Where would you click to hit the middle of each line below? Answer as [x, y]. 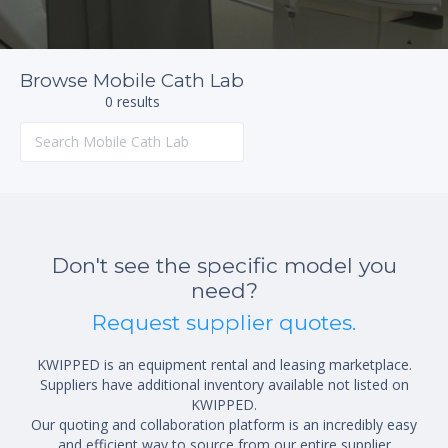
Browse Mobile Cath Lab [132, 80]
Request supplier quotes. [224, 322]
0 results [132, 101]
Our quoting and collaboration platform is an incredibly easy [224, 424]
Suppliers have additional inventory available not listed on [224, 384]
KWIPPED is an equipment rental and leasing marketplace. [224, 364]
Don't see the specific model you [224, 265]
